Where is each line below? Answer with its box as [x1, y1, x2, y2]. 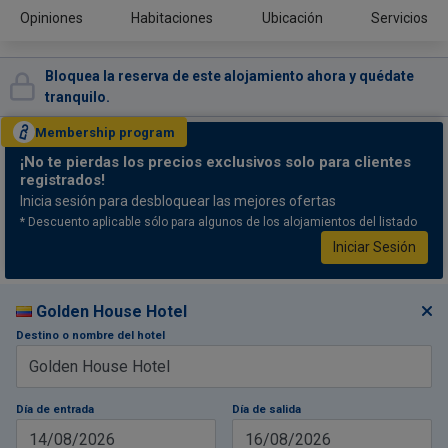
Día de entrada [16, 403, 94, 416]
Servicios [370, 10, 428, 26]
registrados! [20, 171, 105, 189]
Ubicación [261, 10, 323, 26]
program [119, 124, 175, 140]
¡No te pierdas [20, 153, 119, 171]
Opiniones [20, 10, 84, 26]
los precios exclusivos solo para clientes [119, 153, 411, 171]
